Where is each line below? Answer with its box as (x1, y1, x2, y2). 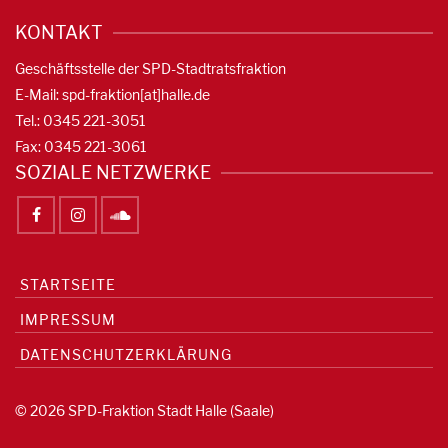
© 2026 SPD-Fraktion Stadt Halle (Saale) (15, 402, 274, 420)
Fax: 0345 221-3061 (15, 138, 147, 156)
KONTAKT (15, 22, 103, 44)
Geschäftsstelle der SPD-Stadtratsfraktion (15, 60, 286, 78)
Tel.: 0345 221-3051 (15, 112, 146, 130)
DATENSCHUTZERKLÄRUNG (20, 346, 232, 364)
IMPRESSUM (20, 311, 116, 329)
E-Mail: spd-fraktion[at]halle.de (15, 86, 210, 104)
